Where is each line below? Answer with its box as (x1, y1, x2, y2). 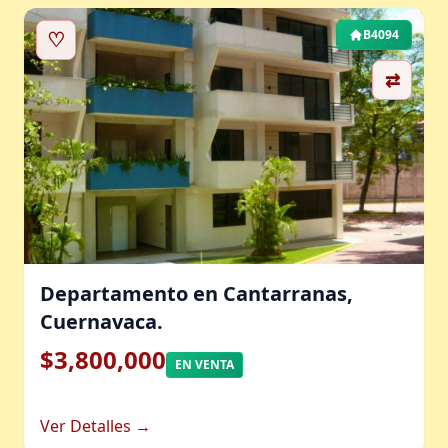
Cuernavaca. (40, 308, 163, 335)
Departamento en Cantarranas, (40, 280, 353, 307)
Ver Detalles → (40, 415, 151, 437)
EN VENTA (175, 356, 234, 373)
